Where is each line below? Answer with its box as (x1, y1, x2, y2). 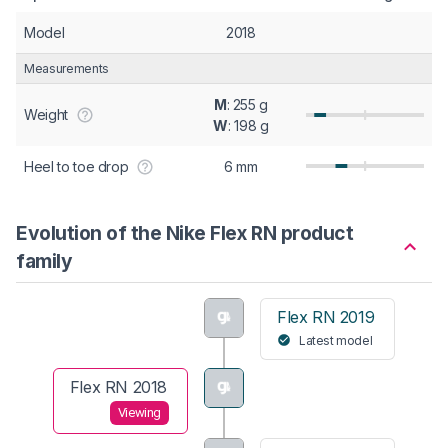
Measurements (24, 60, 109, 76)
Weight (24, 105, 68, 123)
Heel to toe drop (24, 157, 129, 175)
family (16, 248, 73, 273)
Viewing (117, 405, 161, 421)
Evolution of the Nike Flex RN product (16, 220, 354, 245)
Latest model (299, 332, 373, 348)
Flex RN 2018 (69, 376, 167, 397)
